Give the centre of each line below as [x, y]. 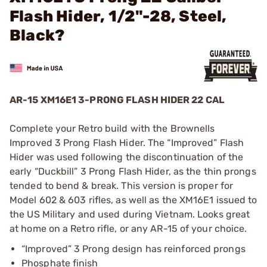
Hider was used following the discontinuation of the [127, 157]
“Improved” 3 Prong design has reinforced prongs [133, 249]
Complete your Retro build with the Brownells [112, 128]
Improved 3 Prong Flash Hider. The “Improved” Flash [127, 143]
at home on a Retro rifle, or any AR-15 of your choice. [128, 229]
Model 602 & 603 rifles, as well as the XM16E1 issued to [133, 200]
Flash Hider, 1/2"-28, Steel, [118, 16]
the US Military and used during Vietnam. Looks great [130, 214]
